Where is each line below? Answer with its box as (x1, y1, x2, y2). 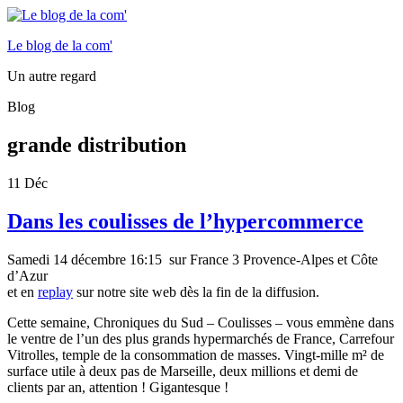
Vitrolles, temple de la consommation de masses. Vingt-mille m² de (7, 346, 384, 363)
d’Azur (7, 267, 48, 283)
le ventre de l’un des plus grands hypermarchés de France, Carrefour (7, 330, 394, 346)
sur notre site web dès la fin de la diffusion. (73, 283, 319, 300)
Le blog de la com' (7, 38, 112, 53)
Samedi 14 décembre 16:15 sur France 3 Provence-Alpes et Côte (7, 251, 378, 267)
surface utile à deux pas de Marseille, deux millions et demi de (7, 363, 358, 379)
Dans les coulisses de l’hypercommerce (7, 209, 363, 233)
